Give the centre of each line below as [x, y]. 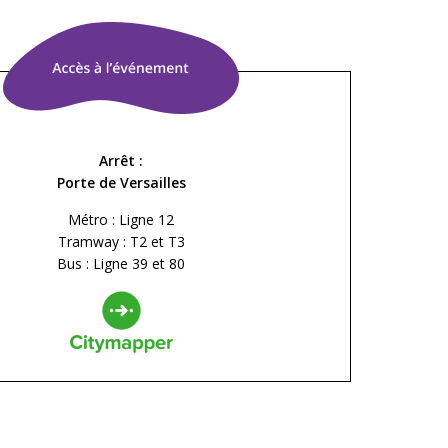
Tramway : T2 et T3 [121, 241]
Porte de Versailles [121, 182]
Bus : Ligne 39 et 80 [121, 263]
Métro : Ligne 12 [121, 219]
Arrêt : [121, 160]
